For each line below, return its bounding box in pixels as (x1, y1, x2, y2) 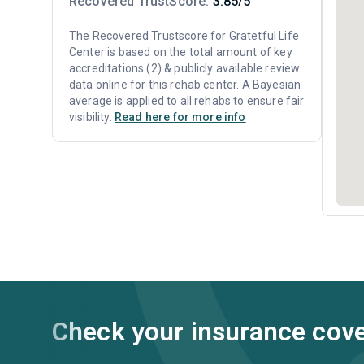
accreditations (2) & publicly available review (69, 62, 301, 75)
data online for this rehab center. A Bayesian (69, 78, 301, 91)
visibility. (69, 110, 115, 123)
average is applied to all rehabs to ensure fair (69, 94, 305, 107)
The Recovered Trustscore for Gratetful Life (69, 29, 299, 42)
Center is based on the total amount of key (69, 45, 292, 58)
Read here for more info (114, 110, 246, 123)
